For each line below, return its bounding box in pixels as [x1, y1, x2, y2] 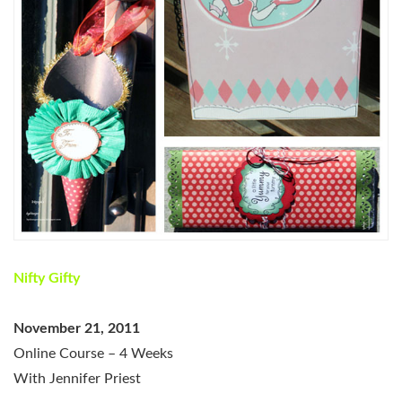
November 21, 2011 [13, 320, 140, 336]
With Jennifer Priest [13, 371, 141, 386]
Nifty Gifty [13, 270, 80, 285]
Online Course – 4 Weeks [13, 345, 173, 361]
